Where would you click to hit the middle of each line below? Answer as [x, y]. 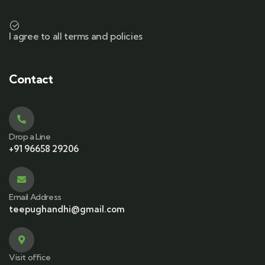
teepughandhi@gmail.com [67, 209]
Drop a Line [30, 137]
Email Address [35, 197]
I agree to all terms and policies [76, 36]
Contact [31, 79]
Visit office [30, 257]
